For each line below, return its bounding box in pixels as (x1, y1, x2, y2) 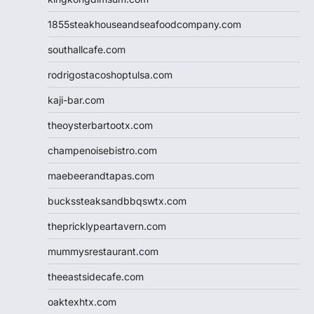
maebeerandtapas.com (48, 169, 154, 182)
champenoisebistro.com (48, 144, 157, 156)
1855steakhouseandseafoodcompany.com (48, 18, 241, 30)
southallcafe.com (48, 43, 125, 55)
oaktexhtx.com (48, 295, 116, 308)
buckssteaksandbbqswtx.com (48, 194, 186, 207)
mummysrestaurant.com (48, 245, 158, 257)
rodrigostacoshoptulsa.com (48, 68, 172, 81)
